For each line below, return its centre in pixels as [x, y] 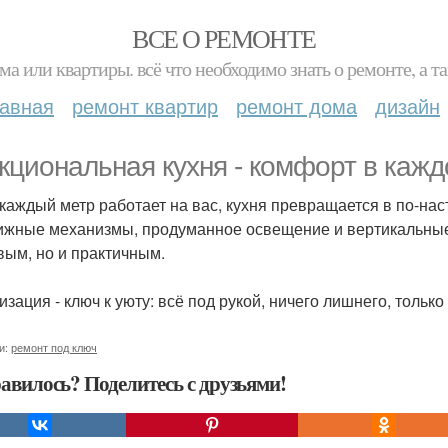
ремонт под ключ [54, 347]
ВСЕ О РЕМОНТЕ [224, 38]
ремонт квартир [145, 105]
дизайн [407, 105]
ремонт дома [296, 105]
